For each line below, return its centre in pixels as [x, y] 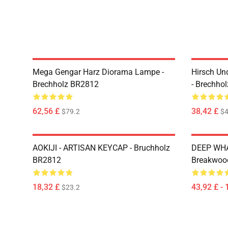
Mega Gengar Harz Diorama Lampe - [98, 72]
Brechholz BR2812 [66, 84]
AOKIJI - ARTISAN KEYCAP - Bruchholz [101, 148]
